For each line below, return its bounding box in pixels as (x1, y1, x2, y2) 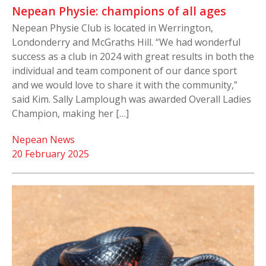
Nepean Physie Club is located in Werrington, (12, 21, 213, 35)
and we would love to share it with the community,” (12, 78, 237, 92)
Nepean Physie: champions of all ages (12, 3, 229, 20)
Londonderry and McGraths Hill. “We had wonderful (12, 36, 240, 49)
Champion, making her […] (12, 107, 129, 121)
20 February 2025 (12, 147, 89, 161)
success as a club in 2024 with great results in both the (12, 50, 254, 64)
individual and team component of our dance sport (12, 64, 237, 78)
